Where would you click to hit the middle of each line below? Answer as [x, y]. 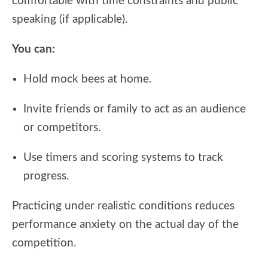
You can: [33, 49]
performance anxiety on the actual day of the [125, 224]
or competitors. [62, 127]
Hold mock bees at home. [87, 79]
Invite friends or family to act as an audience [135, 109]
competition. [44, 243]
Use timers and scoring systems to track [123, 157]
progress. [46, 176]
